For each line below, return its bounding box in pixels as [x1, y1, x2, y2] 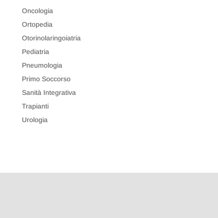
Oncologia [21, 6, 53, 15]
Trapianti [21, 102, 49, 110]
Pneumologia [21, 61, 62, 69]
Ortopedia [21, 20, 53, 28]
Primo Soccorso [21, 74, 71, 83]
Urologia [21, 115, 48, 124]
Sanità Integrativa [21, 88, 76, 96]
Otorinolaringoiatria [21, 34, 81, 42]
